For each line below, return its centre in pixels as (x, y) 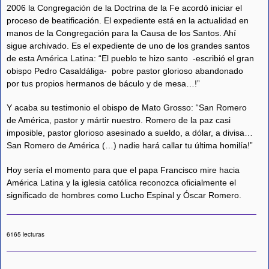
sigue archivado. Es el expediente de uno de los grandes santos (128, 45)
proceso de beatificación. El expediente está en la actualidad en (128, 20)
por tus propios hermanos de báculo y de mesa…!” (104, 83)
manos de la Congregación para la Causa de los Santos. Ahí (121, 33)
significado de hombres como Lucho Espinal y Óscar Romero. (124, 195)
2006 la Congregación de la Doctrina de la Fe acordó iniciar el (124, 8)
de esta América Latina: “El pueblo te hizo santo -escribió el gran (130, 58)
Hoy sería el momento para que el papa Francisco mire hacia (123, 170)
